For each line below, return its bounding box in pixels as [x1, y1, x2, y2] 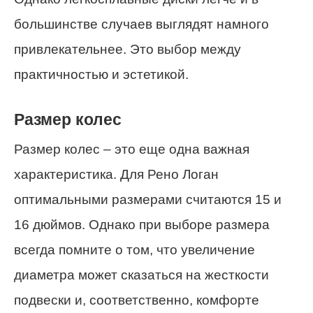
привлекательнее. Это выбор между [14, 41, 241, 57]
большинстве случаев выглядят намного [14, 16, 269, 31]
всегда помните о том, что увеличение [14, 242, 255, 257]
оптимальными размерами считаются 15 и [14, 191, 282, 207]
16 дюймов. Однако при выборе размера [14, 217, 270, 232]
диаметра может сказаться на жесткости [14, 267, 269, 282]
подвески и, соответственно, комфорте [14, 292, 259, 307]
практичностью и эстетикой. [14, 66, 189, 82]
